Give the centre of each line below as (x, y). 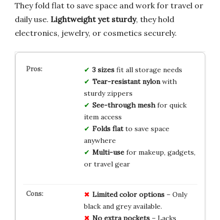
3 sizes (103, 69)
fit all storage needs (148, 69)
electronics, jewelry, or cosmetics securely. (96, 33)
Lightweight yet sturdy (93, 19)
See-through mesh (124, 105)
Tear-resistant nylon (126, 81)
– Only (176, 194)
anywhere (100, 140)
